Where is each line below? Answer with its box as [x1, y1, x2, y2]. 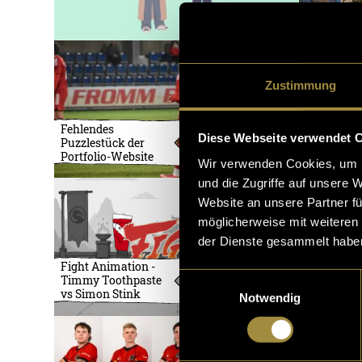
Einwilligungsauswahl [179, 271, 292, 285]
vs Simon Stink [61, 286, 141, 302]
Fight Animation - [61, 259, 156, 275]
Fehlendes [61, 120, 115, 137]
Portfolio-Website [61, 148, 154, 164]
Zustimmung [264, 78, 337, 92]
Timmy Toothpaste [61, 272, 162, 288]
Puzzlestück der [61, 134, 145, 150]
